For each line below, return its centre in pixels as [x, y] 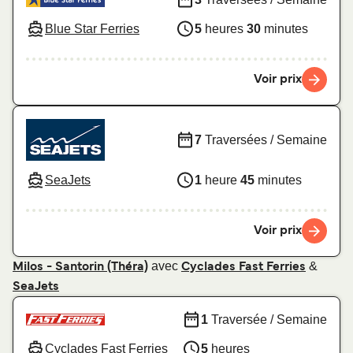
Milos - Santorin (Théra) [80, 268]
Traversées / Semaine [264, 139]
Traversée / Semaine [268, 319]
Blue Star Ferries [92, 28]
